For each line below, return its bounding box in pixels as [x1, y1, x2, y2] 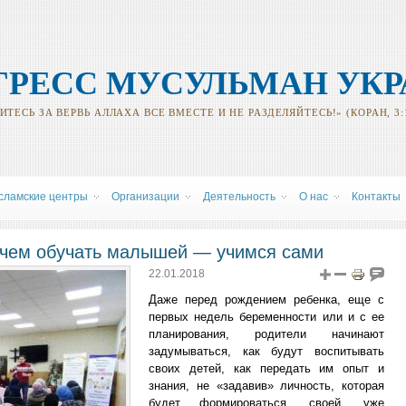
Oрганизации [111, 190, 179, 203]
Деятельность [203, 190, 275, 203]
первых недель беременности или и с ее [149, 310, 384, 324]
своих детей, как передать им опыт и [149, 362, 384, 375]
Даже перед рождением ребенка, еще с [149, 293, 384, 306]
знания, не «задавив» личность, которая [149, 379, 384, 392]
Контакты [352, 190, 401, 203]
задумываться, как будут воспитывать [149, 344, 384, 358]
